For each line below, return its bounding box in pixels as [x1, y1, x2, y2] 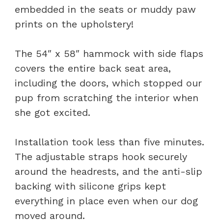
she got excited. [15, 106, 90, 118]
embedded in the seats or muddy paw [15, 3, 196, 15]
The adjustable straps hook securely [15, 150, 187, 163]
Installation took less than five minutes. [15, 136, 204, 148]
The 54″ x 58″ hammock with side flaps [15, 47, 203, 59]
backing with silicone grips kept [15, 180, 166, 192]
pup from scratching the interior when [15, 91, 198, 104]
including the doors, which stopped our [15, 77, 202, 89]
